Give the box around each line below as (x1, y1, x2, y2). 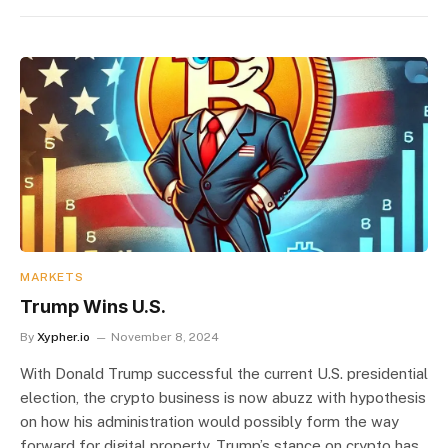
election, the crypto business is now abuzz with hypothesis (20, 389, 426, 407)
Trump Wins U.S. (20, 296, 166, 318)
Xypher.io (37, 330, 90, 345)
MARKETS (20, 270, 84, 285)
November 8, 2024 (111, 330, 219, 345)
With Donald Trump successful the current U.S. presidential (20, 365, 428, 383)
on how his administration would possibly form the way (20, 413, 399, 431)
